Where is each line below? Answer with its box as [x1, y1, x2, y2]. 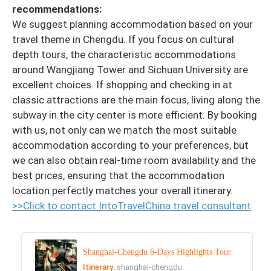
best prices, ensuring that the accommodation [12, 169, 224, 181]
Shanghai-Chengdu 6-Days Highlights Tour [83, 247, 232, 256]
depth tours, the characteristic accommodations [12, 48, 236, 60]
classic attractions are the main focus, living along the [12, 93, 260, 106]
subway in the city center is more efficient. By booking [12, 108, 257, 121]
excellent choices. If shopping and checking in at [12, 78, 232, 91]
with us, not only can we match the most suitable [12, 123, 237, 136]
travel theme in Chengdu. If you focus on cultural [12, 33, 234, 45]
